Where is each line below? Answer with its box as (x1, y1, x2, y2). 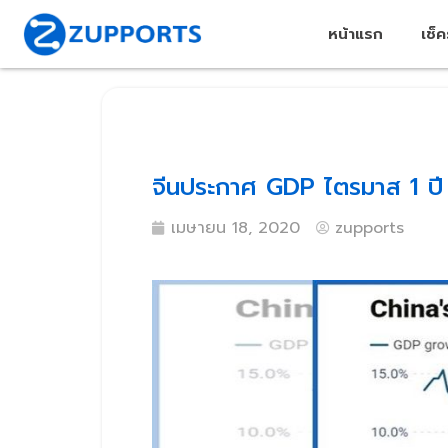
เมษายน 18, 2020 (171, 216, 300, 240)
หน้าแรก (328, 23, 384, 45)
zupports (335, 216, 404, 240)
